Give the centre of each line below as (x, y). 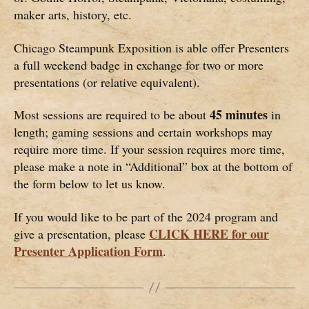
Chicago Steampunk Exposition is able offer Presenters (151, 47)
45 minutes (239, 115)
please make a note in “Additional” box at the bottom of (153, 167)
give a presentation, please (81, 233)
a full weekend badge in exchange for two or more (139, 64)
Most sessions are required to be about (112, 115)
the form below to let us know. (90, 184)
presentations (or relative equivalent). (107, 82)
